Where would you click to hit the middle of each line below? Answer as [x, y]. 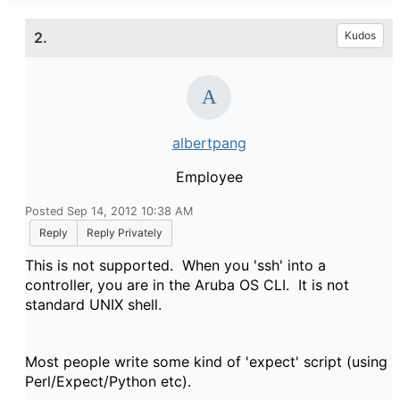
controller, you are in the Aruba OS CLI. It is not [187, 285]
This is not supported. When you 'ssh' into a [175, 265]
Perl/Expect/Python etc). [110, 381]
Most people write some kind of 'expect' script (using [206, 362]
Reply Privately [125, 233]
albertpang [209, 143]
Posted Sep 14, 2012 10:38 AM [109, 211]
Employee [209, 177]
